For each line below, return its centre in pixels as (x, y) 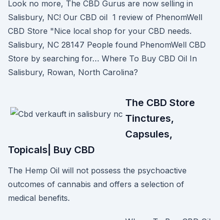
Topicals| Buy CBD (51, 150)
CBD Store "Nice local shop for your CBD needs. (100, 31)
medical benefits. (39, 198)
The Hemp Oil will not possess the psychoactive (97, 170)
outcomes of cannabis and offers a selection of (96, 184)
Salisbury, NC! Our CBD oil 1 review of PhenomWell (105, 17)
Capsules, (149, 134)
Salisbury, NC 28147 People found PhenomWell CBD (107, 45)
